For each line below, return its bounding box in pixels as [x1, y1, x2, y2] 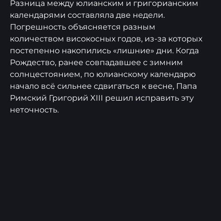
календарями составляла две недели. [10, 10, 165, 20]
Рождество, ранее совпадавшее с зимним [10, 58, 183, 67]
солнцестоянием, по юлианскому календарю [10, 70, 196, 79]
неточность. [10, 105, 59, 114]
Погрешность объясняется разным [10, 22, 155, 32]
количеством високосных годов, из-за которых [10, 34, 202, 43]
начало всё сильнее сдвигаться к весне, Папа [10, 81, 197, 91]
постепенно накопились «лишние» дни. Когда [10, 46, 199, 55]
